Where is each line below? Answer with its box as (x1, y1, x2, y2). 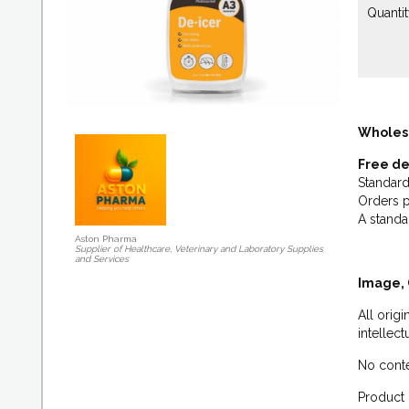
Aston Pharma (75, 234, 137, 244)
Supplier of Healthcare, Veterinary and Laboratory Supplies (75, 244, 323, 254)
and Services (75, 254, 129, 264)
